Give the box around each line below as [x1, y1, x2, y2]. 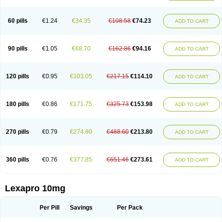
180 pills [6, 101, 29, 108]
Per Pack [116, 204, 143, 211]
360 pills [6, 156, 29, 163]
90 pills [7, 45, 28, 52]
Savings [69, 204, 93, 211]
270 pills [6, 128, 29, 135]
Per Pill [40, 204, 59, 211]
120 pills [6, 73, 29, 80]
